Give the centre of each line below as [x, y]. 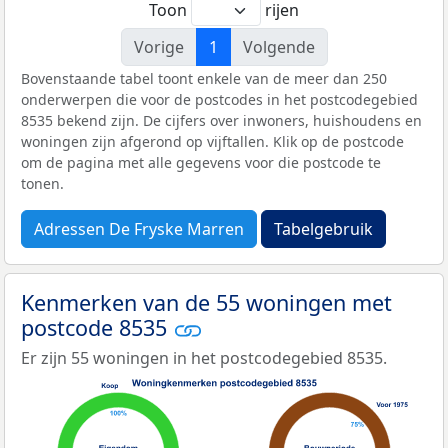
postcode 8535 [97, 327]
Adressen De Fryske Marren [139, 228]
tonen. [42, 183]
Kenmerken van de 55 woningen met [206, 302]
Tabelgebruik [323, 228]
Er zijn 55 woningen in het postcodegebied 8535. [204, 358]
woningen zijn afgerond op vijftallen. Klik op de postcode [212, 141]
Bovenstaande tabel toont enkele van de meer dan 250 [204, 78]
